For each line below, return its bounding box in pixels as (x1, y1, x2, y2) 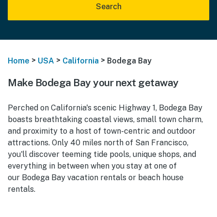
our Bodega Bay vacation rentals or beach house (8, 172, 184, 182)
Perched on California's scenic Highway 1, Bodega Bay (8, 103, 202, 112)
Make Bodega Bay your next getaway (8, 76, 179, 89)
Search (95, 2, 122, 11)
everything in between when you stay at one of (8, 161, 177, 170)
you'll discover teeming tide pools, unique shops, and (8, 149, 196, 159)
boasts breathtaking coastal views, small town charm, (8, 114, 203, 124)
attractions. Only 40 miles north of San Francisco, (8, 138, 188, 147)
